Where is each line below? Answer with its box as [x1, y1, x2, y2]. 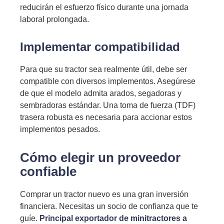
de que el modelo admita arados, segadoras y [20, 89, 181, 97]
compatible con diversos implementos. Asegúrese [20, 77, 195, 85]
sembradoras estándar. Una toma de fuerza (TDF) [20, 101, 195, 109]
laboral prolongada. [20, 15, 89, 23]
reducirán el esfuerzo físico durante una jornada [20, 3, 188, 11]
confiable [20, 164, 76, 179]
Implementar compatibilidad [20, 40, 180, 53]
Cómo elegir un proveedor [20, 150, 180, 165]
